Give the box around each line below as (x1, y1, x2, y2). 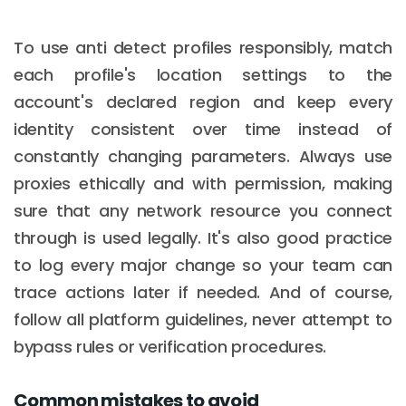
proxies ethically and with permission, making (14, 171, 392, 195)
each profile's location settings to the (14, 63, 392, 86)
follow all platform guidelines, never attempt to (14, 307, 392, 331)
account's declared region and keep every (14, 90, 392, 113)
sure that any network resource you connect (14, 198, 392, 222)
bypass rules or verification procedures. (14, 334, 327, 358)
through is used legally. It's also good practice (14, 226, 392, 249)
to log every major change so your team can (14, 253, 392, 276)
